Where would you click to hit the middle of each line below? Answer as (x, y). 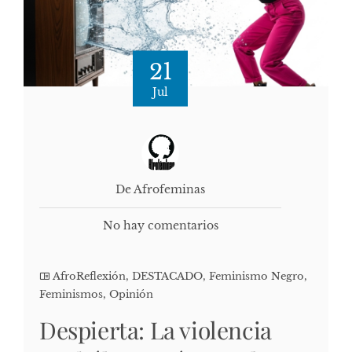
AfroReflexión (89, 276)
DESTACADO (167, 276)
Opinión (131, 294)
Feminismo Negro (257, 276)
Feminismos (71, 294)
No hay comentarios (160, 225)
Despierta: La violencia (156, 330)
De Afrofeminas (160, 189)
